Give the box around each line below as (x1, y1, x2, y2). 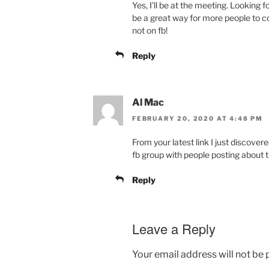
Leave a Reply (132, 219, 216, 238)
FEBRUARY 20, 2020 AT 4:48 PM (132, 114, 263, 122)
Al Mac (132, 97, 164, 109)
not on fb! (132, 25, 168, 36)
